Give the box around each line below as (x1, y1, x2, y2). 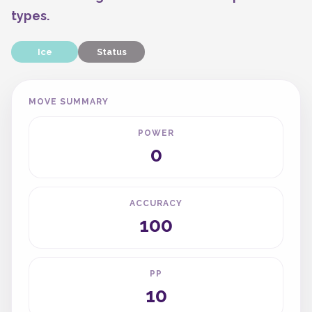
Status (96, 47, 127, 57)
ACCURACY (130, 198, 182, 208)
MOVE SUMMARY (29, 97, 109, 107)
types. (11, 8, 49, 23)
